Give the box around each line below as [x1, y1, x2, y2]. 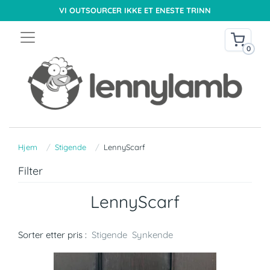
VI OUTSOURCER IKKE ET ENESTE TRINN [59, 5, 211, 15]
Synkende [132, 229, 173, 241]
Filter [18, 164, 43, 178]
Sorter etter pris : [18, 229, 87, 241]
